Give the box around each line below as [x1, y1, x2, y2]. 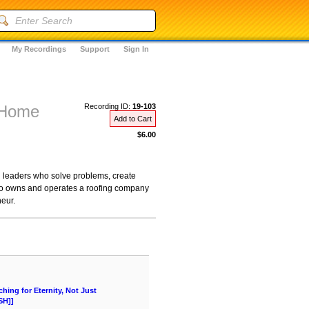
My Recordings [12, 45, 66, 53]
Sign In [123, 45, 149, 53]
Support [80, 45, 110, 53]
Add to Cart [114, 114, 152, 123]
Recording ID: [84, 102, 132, 110]
